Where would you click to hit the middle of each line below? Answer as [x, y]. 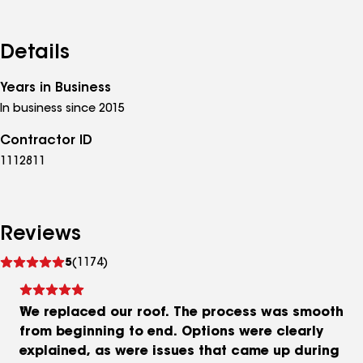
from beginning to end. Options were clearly [171, 332]
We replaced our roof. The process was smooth [181, 313]
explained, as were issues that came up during [179, 352]
